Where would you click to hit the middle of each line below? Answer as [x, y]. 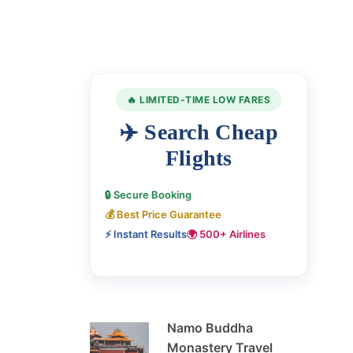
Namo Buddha [210, 328]
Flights [199, 158]
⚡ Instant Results [145, 234]
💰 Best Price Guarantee [163, 215]
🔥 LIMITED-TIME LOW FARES [199, 100]
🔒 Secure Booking [148, 195]
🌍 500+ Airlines [226, 234]
